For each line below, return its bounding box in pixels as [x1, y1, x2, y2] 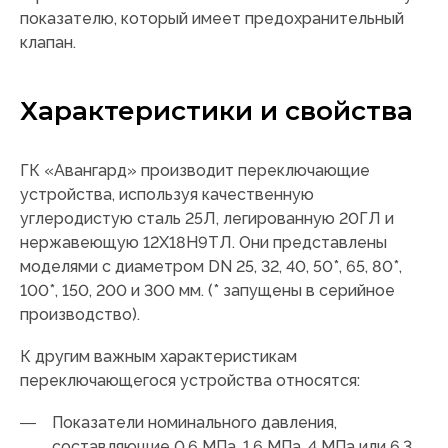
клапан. [20, 33, 76, 53]
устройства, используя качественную [20, 185, 314, 205]
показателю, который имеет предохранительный [20, 9, 404, 29]
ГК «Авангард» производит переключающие [20, 161, 370, 181]
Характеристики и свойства [20, 95, 413, 128]
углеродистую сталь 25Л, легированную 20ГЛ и [20, 209, 394, 229]
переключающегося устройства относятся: [20, 371, 360, 391]
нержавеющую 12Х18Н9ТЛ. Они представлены [20, 233, 387, 253]
